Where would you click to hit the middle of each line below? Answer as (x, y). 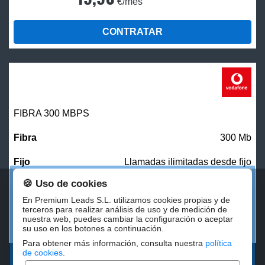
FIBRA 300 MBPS (51, 114)
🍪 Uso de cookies (65, 183)
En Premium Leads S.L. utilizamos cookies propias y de (127, 200)
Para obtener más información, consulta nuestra (114, 243)
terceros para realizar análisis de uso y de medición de (125, 209)
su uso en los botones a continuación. (93, 228)
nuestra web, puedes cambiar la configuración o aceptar (128, 219)
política (219, 243)
